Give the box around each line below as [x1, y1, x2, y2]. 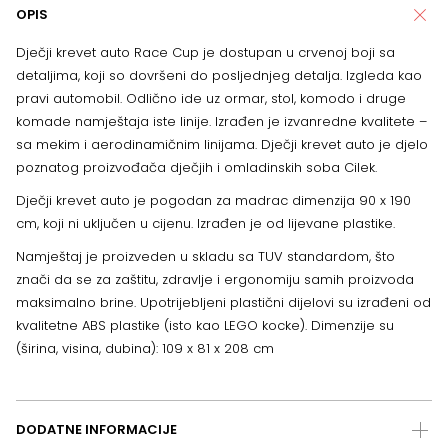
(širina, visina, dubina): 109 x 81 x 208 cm [16, 339, 274, 359]
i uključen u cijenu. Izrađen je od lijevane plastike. [76, 214, 395, 234]
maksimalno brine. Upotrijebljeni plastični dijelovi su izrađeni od [16, 293, 431, 313]
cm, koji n [16, 214, 76, 234]
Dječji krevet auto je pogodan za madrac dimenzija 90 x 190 [16, 191, 411, 211]
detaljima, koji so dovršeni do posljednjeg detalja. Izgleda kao [16, 66, 422, 86]
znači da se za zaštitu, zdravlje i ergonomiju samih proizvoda [16, 270, 414, 290]
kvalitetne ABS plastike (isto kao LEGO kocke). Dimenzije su [16, 316, 394, 336]
